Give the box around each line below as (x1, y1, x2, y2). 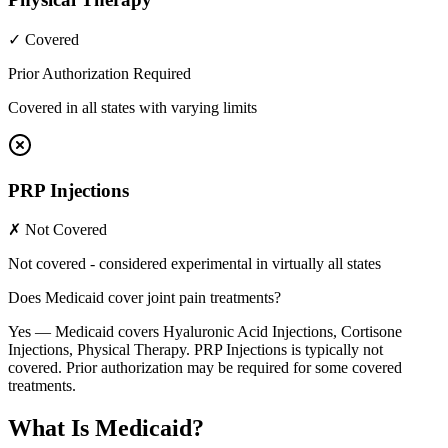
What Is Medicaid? (8, 415, 204, 442)
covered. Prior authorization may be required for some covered (8, 359, 402, 377)
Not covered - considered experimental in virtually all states (8, 255, 381, 273)
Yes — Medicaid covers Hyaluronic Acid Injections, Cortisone (8, 323, 402, 341)
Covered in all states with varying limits (8, 98, 257, 116)
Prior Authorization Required (8, 64, 191, 82)
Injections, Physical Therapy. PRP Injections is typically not (8, 341, 383, 359)
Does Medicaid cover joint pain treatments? (8, 289, 281, 307)
